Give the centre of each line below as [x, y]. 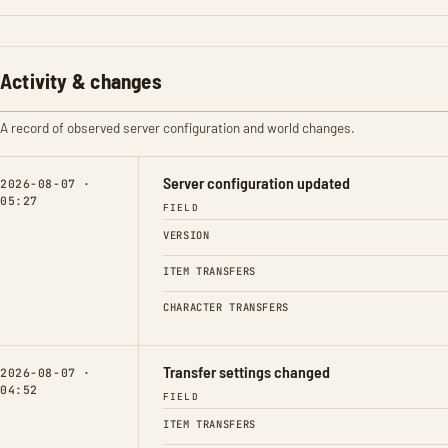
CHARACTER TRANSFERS [226, 306]
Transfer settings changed [246, 371]
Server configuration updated [256, 182]
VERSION [186, 234]
